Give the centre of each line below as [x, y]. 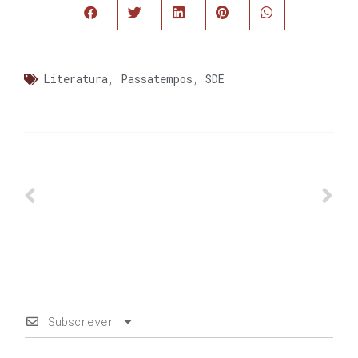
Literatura [76, 78]
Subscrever [81, 321]
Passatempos [157, 78]
